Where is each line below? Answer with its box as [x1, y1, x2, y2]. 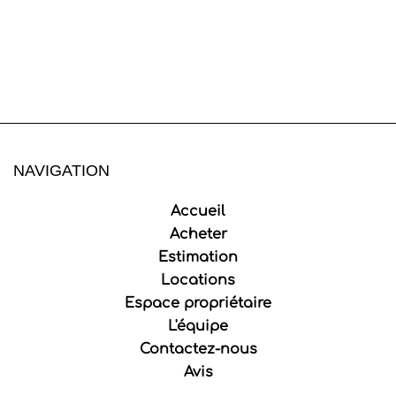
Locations [161, 272, 235, 288]
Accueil [171, 203, 225, 219]
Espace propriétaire [125, 295, 271, 311]
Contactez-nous [139, 341, 257, 357]
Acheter [169, 226, 227, 242]
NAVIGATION [13, 162, 110, 179]
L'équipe [168, 318, 228, 334]
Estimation [158, 249, 238, 265]
